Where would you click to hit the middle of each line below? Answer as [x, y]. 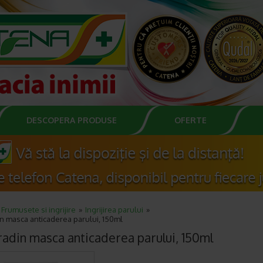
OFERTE [190, 120]
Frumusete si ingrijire [38, 210]
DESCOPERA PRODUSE [72, 120]
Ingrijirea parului [114, 210]
